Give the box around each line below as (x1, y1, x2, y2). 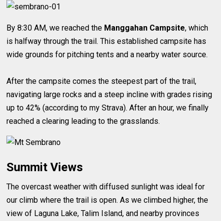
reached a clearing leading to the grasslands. (6, 116, 160, 126)
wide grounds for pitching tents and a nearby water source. (6, 50, 208, 60)
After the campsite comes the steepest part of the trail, (6, 76, 197, 86)
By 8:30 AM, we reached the (6, 23, 105, 33)
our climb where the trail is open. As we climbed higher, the (6, 195, 209, 205)
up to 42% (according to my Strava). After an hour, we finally (6, 103, 209, 113)
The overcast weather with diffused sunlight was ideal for (6, 182, 205, 192)
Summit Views (6, 160, 83, 175)
